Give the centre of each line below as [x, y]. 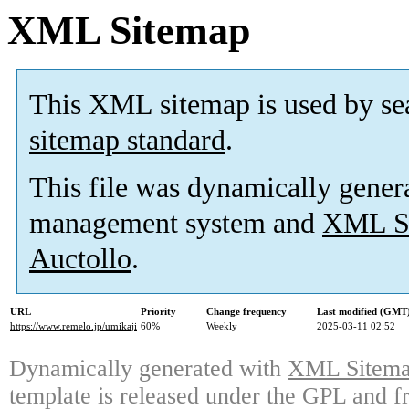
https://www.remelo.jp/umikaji [73, 326]
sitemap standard [127, 141]
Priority [158, 312]
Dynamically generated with [148, 369]
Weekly [222, 326]
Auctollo [80, 259]
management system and [176, 224]
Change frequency [246, 312]
